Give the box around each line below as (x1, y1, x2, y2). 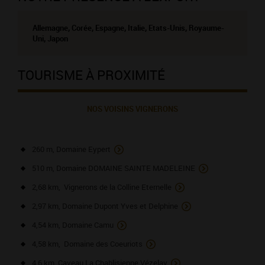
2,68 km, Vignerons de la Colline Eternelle (32, 182, 172, 193)
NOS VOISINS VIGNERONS (87, 103, 178, 114)
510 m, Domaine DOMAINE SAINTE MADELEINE (32, 163, 195, 174)
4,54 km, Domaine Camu (32, 219, 114, 231)
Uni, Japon (33, 33, 68, 44)
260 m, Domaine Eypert (32, 144, 111, 155)
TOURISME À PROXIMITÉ (18, 66, 165, 84)
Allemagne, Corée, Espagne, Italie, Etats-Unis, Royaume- (33, 22, 224, 34)
